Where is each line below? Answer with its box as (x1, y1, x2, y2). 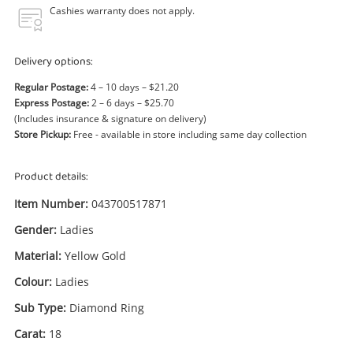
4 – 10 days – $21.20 (88, 80, 179, 94)
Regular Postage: (14, 80, 88, 94)
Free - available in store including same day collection (71, 128, 307, 141)
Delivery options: (14, 52, 93, 72)
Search (158, 42, 195, 58)
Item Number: (14, 196, 88, 211)
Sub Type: (14, 300, 66, 315)
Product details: (14, 167, 88, 187)
